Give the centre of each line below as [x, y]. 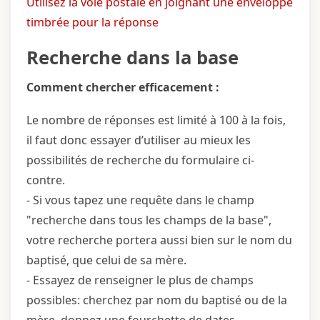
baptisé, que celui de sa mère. [108, 260]
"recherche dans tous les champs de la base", [149, 220]
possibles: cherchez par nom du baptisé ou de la [157, 300]
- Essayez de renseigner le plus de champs [140, 280]
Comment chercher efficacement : [123, 87]
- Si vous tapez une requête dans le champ [140, 200]
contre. [47, 180]
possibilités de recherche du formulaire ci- [140, 160]
